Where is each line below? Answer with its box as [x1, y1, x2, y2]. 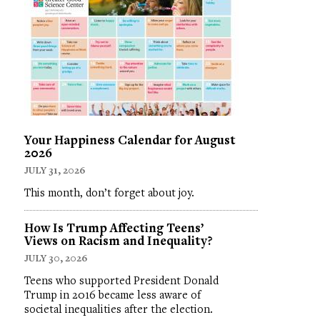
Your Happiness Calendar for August [24, 131, 236, 148]
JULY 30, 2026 [24, 251, 87, 264]
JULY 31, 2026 [24, 163, 85, 176]
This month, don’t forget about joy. [24, 184, 194, 199]
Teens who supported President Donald [24, 272, 219, 287]
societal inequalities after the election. [24, 301, 213, 316]
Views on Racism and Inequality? [24, 231, 213, 249]
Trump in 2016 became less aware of [24, 286, 201, 301]
